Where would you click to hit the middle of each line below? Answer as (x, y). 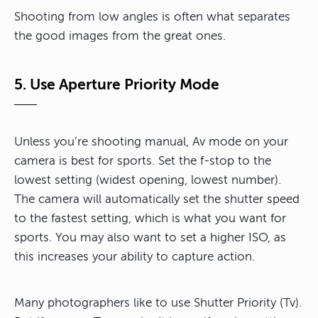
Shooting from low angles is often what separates (152, 16)
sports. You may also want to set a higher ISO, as (150, 237)
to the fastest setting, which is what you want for (150, 218)
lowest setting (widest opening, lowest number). (148, 180)
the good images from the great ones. (120, 35)
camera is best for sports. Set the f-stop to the (143, 160)
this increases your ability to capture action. (135, 256)
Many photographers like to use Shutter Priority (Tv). (158, 302)
